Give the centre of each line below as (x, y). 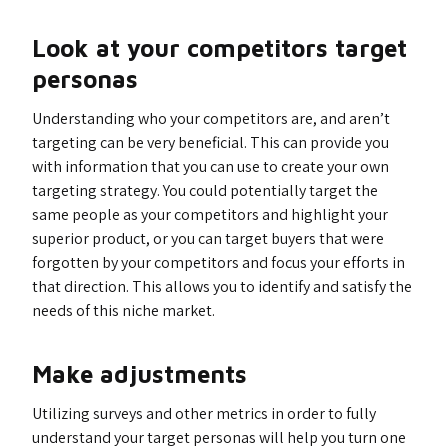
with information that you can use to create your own (210, 166)
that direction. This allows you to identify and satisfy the (222, 286)
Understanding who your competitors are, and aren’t (211, 118)
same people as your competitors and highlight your (210, 214)
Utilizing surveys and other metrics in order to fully (204, 413)
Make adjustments (139, 374)
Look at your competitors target (219, 48)
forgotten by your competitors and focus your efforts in (218, 262)
